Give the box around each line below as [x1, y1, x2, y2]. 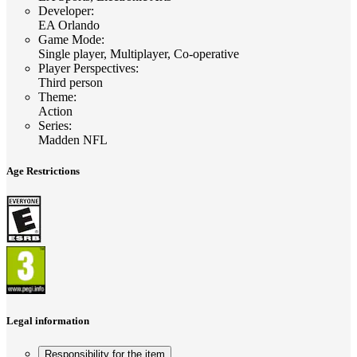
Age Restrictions [6, 165, 80, 178]
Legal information [6, 315, 89, 328]
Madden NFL [38, 132, 108, 147]
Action [38, 104, 73, 118]
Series [38, 118, 69, 132]
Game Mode [38, 32, 101, 46]
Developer [38, 3, 91, 18]
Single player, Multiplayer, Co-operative [38, 46, 239, 61]
